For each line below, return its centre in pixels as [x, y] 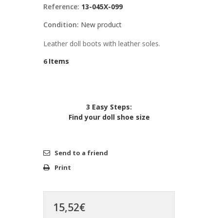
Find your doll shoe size [109, 117]
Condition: [61, 25]
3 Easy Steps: [109, 107]
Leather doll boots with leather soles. [102, 44]
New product [101, 25]
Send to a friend [81, 153]
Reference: [61, 7]
